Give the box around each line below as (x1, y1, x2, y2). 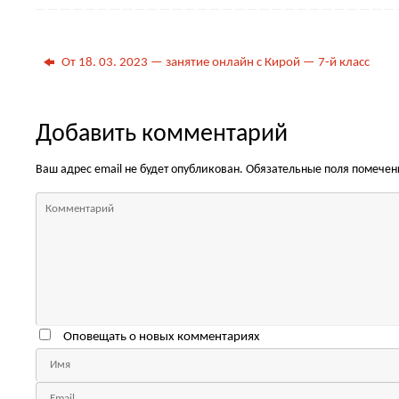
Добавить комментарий (36, 122, 288, 147)
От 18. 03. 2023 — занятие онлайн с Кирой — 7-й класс (59, 56, 370, 69)
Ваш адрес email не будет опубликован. (36, 164, 243, 175)
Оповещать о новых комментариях (62, 330, 260, 344)
